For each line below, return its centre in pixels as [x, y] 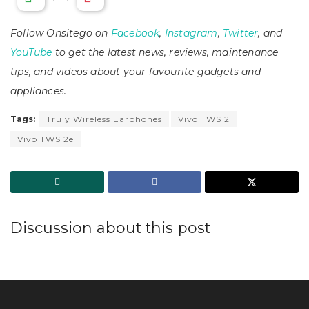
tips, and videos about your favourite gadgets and [136, 71]
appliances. [39, 91]
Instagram [191, 33]
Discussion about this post [110, 227]
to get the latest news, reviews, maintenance [165, 52]
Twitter [241, 33]
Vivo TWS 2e [46, 139]
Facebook [135, 33]
